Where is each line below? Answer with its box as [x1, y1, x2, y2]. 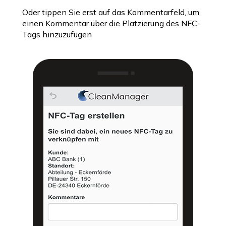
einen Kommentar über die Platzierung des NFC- [22, 18, 201, 28]
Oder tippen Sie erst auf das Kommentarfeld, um [22, 7, 199, 17]
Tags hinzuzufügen [22, 29, 92, 39]
